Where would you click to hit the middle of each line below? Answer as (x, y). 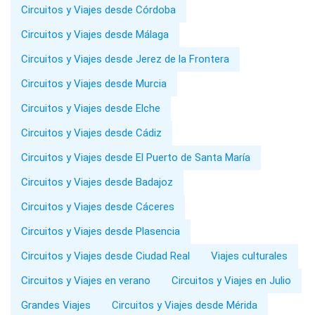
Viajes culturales (249, 256)
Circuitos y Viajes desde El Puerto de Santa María (136, 158)
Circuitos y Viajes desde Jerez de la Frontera (125, 59)
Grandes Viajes (56, 306)
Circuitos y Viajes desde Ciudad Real (105, 256)
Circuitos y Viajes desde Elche (91, 109)
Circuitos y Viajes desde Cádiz (91, 133)
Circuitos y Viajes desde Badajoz (97, 182)
